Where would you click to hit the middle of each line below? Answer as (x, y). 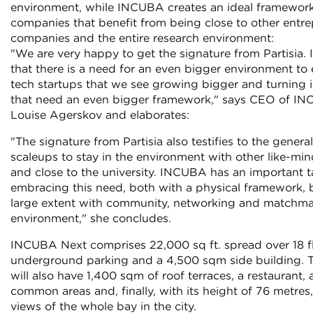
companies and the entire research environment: (142, 38)
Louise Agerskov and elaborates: (100, 115)
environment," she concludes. (91, 219)
